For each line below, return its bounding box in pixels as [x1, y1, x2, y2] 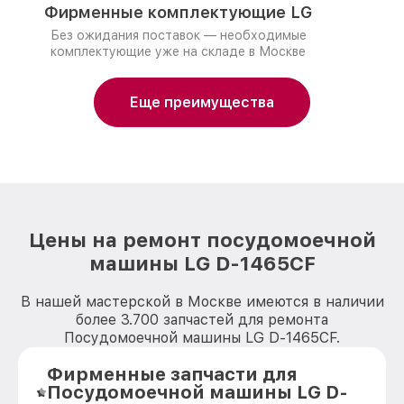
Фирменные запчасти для [47, 363, 298, 385]
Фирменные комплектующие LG [44, 3, 312, 22]
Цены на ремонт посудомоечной [28, 228, 376, 252]
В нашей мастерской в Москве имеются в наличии [20, 293, 384, 310]
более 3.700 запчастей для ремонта [76, 311, 328, 328]
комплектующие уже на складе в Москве [50, 44, 306, 59]
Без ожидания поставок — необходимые [50, 28, 307, 42]
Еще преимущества [130, 94, 274, 111]
